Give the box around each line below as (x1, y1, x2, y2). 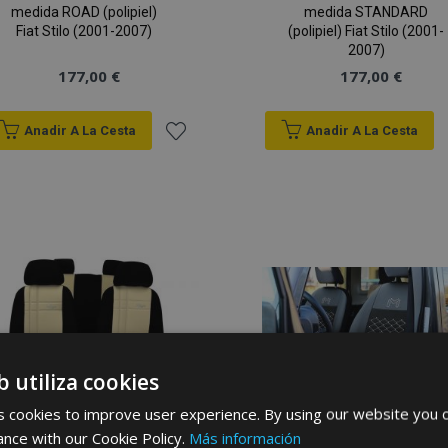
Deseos (157, 312, 228, 337)
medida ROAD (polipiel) (11, 4, 158, 21)
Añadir (157, 156, 218, 181)
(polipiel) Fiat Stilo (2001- (288, 23, 445, 40)
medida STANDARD (304, 4, 429, 21)
